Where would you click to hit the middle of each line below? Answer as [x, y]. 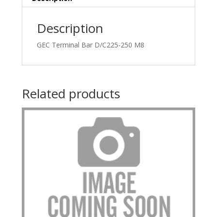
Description [70, 28]
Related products [71, 94]
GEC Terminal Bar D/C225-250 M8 [90, 45]
